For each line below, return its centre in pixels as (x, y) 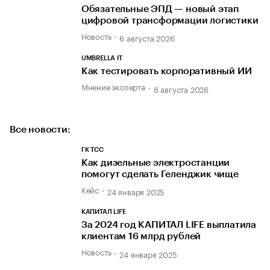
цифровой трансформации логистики (170, 21)
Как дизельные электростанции (155, 162)
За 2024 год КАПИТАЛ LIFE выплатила (169, 225)
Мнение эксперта (113, 86)
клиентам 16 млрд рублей (141, 237)
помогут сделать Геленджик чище (160, 174)
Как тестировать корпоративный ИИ (166, 71)
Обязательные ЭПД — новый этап (160, 9)
